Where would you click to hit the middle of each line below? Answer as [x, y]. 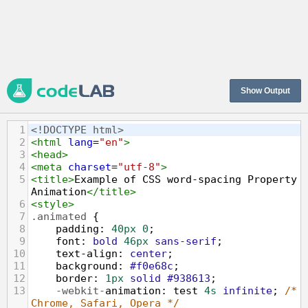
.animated [59, 217]
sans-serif [186, 241]
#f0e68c [152, 266]
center [148, 254]
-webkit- [80, 291]
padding [77, 229]
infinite [247, 291]
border [74, 278]
